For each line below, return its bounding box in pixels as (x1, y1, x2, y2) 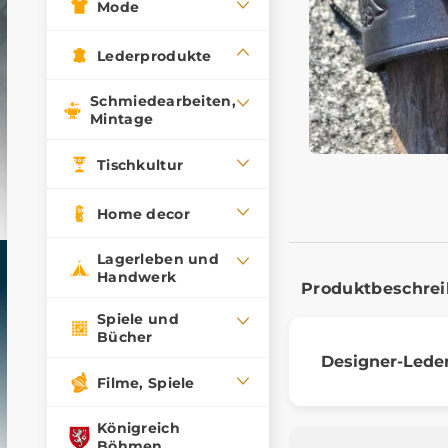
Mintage (90, 110, 154, 128)
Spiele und (97, 310, 179, 328)
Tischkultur (97, 155, 184, 174)
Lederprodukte (97, 46, 212, 65)
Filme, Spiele (97, 373, 195, 392)
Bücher (97, 328, 153, 346)
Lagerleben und (97, 250, 219, 268)
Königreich (97, 419, 180, 437)
